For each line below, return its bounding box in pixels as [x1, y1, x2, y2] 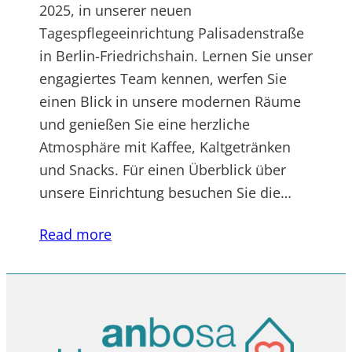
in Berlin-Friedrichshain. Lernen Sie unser [39, 46, 313, 66]
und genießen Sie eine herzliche [39, 115, 250, 134]
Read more [39, 225, 112, 244]
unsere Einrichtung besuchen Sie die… [39, 183, 291, 203]
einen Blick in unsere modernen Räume [39, 92, 301, 112]
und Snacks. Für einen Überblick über [39, 160, 286, 180]
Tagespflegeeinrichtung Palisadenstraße [39, 24, 304, 43]
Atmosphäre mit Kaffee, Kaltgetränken [39, 137, 291, 157]
